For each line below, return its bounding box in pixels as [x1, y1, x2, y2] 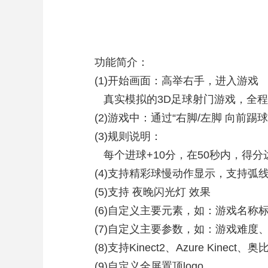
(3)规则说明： [95, 130, 162, 142]
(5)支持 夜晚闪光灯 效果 [95, 186, 211, 198]
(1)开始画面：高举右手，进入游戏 [95, 75, 258, 87]
